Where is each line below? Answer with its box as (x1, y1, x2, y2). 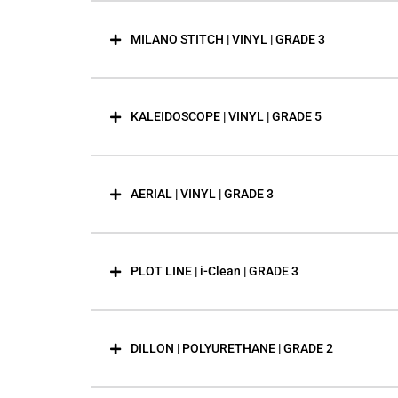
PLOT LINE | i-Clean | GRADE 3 (131, 264, 298, 278)
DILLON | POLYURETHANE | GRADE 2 (131, 341, 333, 355)
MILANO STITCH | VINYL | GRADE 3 (131, 32, 325, 46)
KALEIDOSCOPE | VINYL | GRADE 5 (131, 109, 322, 123)
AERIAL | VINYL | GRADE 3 (131, 187, 274, 201)
